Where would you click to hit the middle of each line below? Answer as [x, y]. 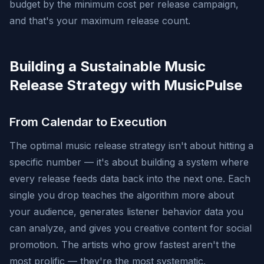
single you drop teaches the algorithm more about [122, 195]
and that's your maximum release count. [100, 21]
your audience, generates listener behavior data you [126, 212]
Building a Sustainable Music [108, 66]
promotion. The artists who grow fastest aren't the [123, 245]
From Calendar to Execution [88, 122]
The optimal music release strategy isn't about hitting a [131, 146]
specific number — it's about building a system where [129, 162]
